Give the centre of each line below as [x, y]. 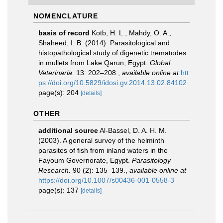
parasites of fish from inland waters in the [103, 150]
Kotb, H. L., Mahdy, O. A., [131, 33]
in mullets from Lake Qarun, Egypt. [94, 63]
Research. [55, 170]
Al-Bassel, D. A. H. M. [133, 130]
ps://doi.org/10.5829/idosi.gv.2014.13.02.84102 [112, 83]
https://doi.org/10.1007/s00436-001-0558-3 [106, 180]
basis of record [64, 33]
